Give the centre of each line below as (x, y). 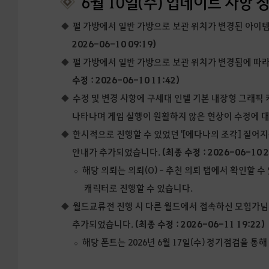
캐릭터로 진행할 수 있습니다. (139, 188)
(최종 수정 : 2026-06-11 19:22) (200, 224)
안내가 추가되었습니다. (117, 152)
